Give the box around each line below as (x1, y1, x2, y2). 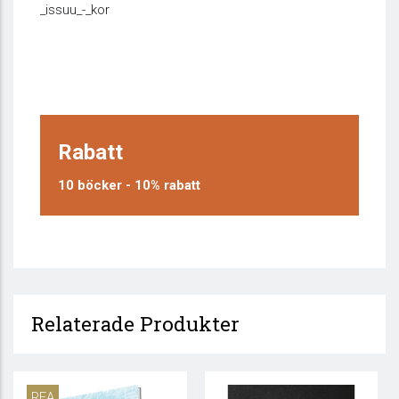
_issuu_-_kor (40, 2, 110, 18)
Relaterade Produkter (31, 311, 240, 337)
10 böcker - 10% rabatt (58, 177, 200, 193)
